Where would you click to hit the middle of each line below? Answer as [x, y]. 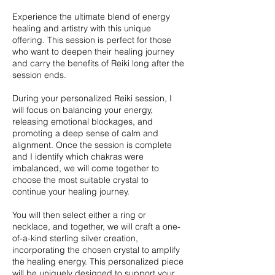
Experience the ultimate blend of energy [91, 16]
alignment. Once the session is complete [92, 145]
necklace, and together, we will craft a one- [96, 226]
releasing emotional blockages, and [83, 121]
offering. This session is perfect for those [92, 40]
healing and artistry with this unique [82, 28]
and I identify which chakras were [78, 156]
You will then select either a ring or [79, 215]
